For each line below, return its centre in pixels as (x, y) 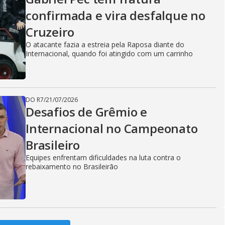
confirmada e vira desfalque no (116, 15)
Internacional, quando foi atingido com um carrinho (109, 53)
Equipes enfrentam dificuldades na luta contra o (103, 157)
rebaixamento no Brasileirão (72, 166)
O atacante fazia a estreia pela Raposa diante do (105, 44)
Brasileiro (53, 145)
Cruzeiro (50, 32)
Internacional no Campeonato (112, 128)
